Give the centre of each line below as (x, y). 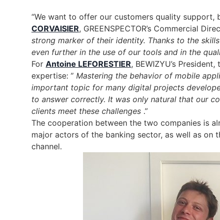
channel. (47, 147)
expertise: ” (54, 76)
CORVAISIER (55, 29)
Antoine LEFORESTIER (88, 64)
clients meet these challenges (86, 111)
